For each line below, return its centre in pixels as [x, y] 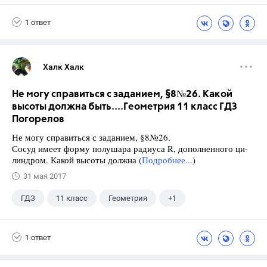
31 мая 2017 [45, 176]
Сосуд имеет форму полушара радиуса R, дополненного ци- [130, 148]
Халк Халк [63, 67]
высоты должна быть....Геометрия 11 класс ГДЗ [125, 107]
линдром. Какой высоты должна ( [77, 160]
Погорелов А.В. [47, 221]
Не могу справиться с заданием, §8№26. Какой [122, 94]
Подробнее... [167, 160]
